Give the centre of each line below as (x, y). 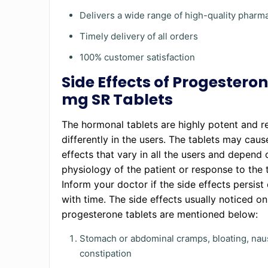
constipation (106, 253)
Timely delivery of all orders (140, 36)
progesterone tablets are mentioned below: (162, 214)
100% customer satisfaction (139, 57)
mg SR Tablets (119, 100)
